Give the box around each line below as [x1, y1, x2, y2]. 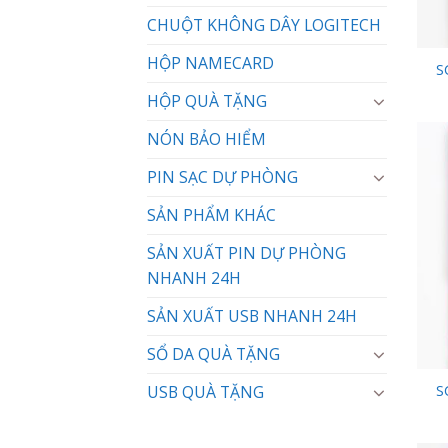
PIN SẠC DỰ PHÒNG [147, 165, 298, 188]
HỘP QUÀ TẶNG [147, 89, 267, 112]
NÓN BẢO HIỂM [147, 127, 266, 150]
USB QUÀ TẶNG [147, 380, 264, 403]
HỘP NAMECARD [147, 51, 274, 74]
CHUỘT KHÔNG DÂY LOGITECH [147, 13, 381, 36]
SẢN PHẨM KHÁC [147, 203, 276, 226]
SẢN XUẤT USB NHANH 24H [147, 304, 357, 327]
